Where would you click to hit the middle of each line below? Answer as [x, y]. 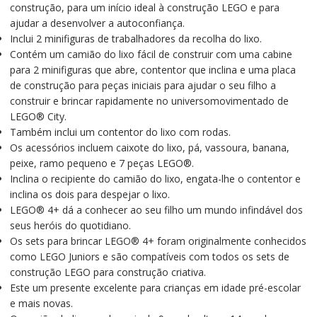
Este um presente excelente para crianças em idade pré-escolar [155, 288]
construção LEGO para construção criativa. [108, 272]
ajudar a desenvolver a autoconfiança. [97, 23]
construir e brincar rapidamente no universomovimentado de [149, 101]
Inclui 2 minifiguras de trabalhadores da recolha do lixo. [136, 39]
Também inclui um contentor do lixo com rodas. [120, 132]
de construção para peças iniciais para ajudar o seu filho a [143, 86]
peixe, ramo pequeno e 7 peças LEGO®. [102, 163]
